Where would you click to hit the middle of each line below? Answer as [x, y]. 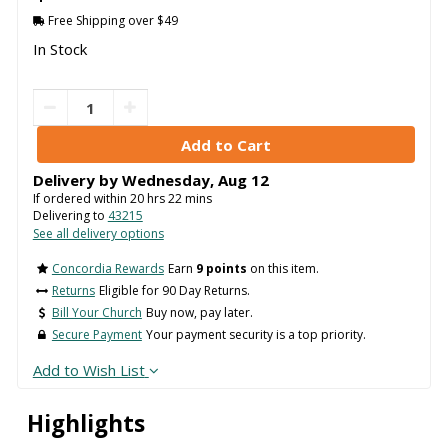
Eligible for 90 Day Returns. [174, 290]
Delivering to [70, 216]
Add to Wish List [88, 369]
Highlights [85, 423]
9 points [221, 268]
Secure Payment [96, 334]
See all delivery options [98, 234]
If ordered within [81, 199]
